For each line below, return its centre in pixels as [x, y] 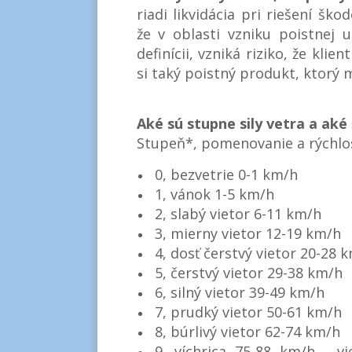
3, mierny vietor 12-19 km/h [247, 233]
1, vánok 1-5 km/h [214, 194]
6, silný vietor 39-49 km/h [239, 292]
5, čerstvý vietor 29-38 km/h [248, 272]
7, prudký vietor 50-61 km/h [250, 312]
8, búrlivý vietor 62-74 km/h [247, 331]
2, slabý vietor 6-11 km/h [238, 213]
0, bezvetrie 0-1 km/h [228, 174]
